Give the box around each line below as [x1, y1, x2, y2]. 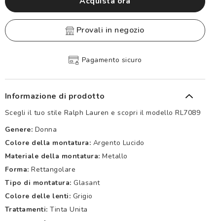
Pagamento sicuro [81, 55, 142, 65]
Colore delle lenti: [4, 191, 71, 201]
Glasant [74, 178, 100, 187]
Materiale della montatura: [4, 151, 100, 161]
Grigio [73, 191, 93, 201]
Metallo [102, 151, 128, 161]
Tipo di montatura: [4, 178, 72, 187]
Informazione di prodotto [4, 90, 105, 102]
